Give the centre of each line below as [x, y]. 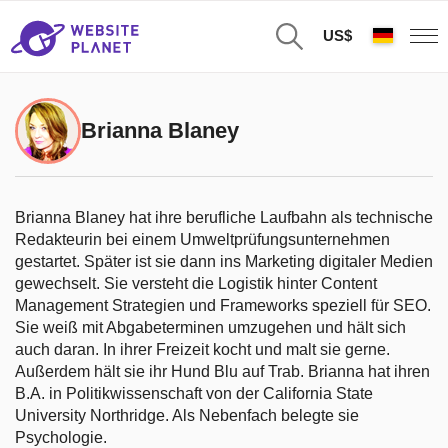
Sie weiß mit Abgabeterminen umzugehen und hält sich [210, 327]
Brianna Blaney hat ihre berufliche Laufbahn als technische [224, 217]
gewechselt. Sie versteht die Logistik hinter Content [196, 283]
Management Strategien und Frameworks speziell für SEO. [223, 305]
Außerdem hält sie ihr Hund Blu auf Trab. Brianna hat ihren [222, 371]
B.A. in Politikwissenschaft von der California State [194, 393]
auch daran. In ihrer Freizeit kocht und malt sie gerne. [202, 349]
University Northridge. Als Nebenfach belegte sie [187, 415]
